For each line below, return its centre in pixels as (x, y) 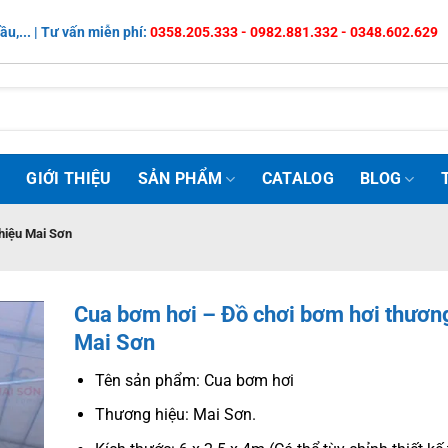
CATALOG (297, 178)
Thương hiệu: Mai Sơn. (175, 415)
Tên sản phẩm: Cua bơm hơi (194, 380)
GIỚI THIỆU (69, 178)
